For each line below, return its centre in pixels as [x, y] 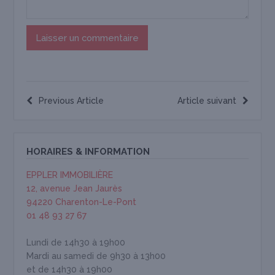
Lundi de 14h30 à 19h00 [76, 243]
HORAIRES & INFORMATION [88, 152]
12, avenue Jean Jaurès [75, 189]
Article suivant [207, 101]
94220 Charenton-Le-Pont [82, 202]
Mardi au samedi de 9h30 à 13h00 [96, 256]
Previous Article [72, 101]
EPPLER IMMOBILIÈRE [70, 175]
